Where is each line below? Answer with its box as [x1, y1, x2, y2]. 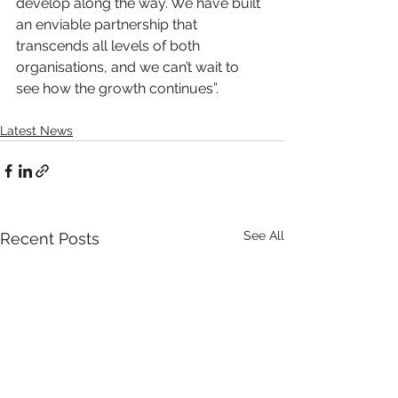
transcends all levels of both [16, 37, 203, 55]
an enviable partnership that [16, 16, 201, 34]
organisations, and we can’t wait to [16, 59, 243, 76]
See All [243, 228, 284, 243]
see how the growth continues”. [16, 80, 219, 98]
